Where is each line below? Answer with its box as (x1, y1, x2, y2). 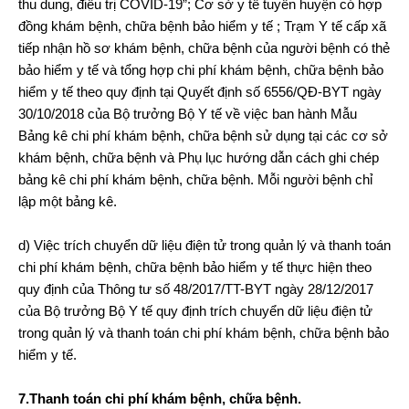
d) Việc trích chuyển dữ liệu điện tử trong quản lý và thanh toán (18, 236, 391, 253)
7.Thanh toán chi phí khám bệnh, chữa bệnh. (18, 390, 301, 406)
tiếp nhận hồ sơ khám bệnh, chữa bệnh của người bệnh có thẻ (18, 39, 390, 56)
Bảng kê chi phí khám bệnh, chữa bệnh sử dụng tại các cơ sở (18, 127, 388, 143)
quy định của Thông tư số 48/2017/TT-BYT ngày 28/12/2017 (18, 280, 373, 297)
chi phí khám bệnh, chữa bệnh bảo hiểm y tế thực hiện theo (18, 258, 372, 275)
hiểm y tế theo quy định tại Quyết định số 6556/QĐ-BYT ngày (18, 83, 382, 100)
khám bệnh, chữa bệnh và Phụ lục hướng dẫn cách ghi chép (18, 149, 379, 165)
